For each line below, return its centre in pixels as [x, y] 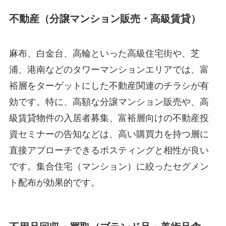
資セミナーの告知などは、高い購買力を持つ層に [109, 134]
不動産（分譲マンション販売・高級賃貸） [105, 18]
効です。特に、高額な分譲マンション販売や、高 [109, 102]
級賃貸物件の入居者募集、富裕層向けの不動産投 [109, 118]
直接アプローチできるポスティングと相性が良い [109, 150]
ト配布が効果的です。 [54, 182]
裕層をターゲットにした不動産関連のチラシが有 [109, 86]
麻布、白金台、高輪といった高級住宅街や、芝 [104, 53]
